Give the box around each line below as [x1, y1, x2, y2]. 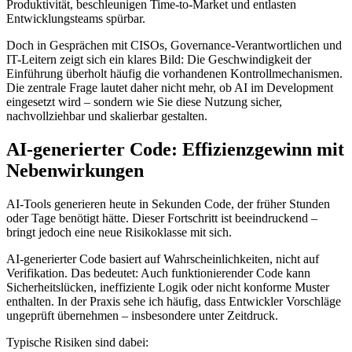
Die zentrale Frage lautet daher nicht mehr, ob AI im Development [6, 80, 333, 94]
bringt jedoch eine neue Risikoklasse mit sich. [6, 225, 232, 239]
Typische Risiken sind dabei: [6, 335, 148, 349]
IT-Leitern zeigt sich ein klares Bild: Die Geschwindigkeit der [6, 52, 311, 66]
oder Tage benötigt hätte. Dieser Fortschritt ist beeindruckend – [6, 211, 317, 225]
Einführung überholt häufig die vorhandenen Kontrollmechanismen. [6, 66, 343, 80]
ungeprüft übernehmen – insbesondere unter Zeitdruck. [6, 308, 278, 322]
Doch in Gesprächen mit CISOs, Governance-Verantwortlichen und [6, 38, 342, 52]
